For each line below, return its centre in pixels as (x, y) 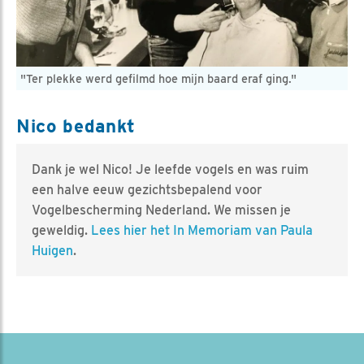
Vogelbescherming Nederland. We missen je (161, 210)
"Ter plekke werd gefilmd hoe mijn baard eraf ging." (158, 79)
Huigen (52, 251)
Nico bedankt (76, 126)
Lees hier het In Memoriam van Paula (202, 231)
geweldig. (61, 231)
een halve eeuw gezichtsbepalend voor (147, 190)
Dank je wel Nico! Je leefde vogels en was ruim (170, 170)
